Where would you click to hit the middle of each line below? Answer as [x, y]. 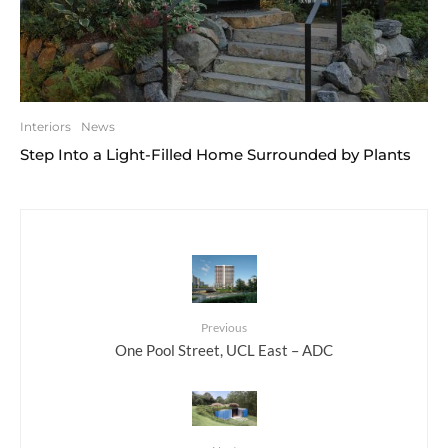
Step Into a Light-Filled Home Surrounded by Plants [215, 154]
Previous [224, 328]
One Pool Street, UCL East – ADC [224, 349]
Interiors [45, 126]
